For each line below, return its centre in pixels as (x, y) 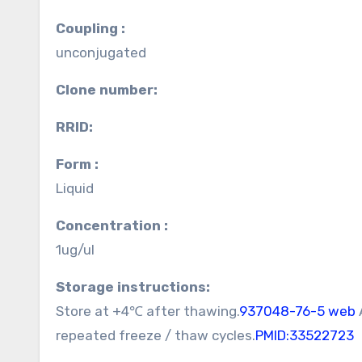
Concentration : (117, 225)
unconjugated (101, 53)
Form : (81, 164)
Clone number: (112, 90)
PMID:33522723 (305, 335)
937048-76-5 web (297, 311)
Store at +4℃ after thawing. (147, 311)
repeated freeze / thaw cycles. (156, 335)
